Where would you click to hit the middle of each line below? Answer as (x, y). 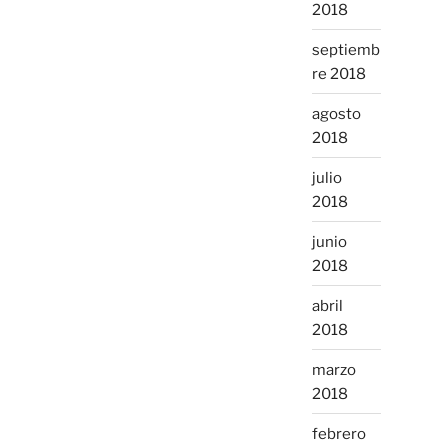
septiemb (345, 49)
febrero (338, 433)
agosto (336, 113)
